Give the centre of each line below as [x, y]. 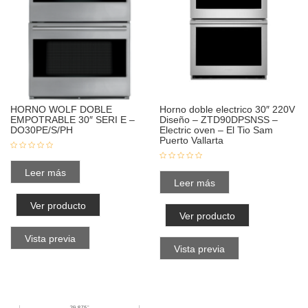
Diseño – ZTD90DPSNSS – [219, 119]
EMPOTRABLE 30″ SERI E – [73, 119]
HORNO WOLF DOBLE [61, 109]
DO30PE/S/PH [42, 130]
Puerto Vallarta [192, 140]
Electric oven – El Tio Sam [217, 130]
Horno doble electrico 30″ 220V [228, 109]
